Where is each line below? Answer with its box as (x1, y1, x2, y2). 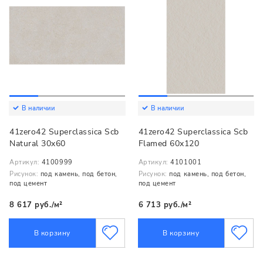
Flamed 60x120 (138, 137, 200, 149)
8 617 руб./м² (9, 200, 63, 211)
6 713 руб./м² (138, 200, 192, 211)
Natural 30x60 (9, 137, 66, 149)
